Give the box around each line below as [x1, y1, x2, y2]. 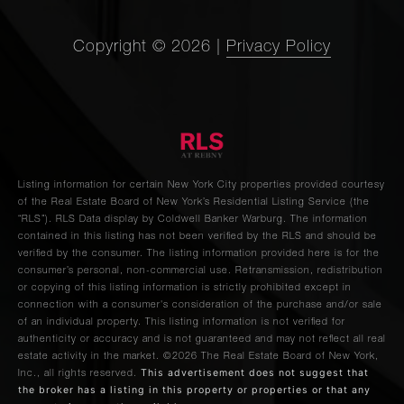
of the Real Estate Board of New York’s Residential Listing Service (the [18, 197, 370, 208]
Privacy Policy [226, 40, 331, 57]
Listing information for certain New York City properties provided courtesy [18, 180, 385, 191]
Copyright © [73, 40, 166, 57]
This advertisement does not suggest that [141, 367, 369, 380]
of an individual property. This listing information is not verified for [18, 317, 345, 328]
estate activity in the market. [18, 352, 163, 363]
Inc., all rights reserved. [18, 369, 141, 380]
